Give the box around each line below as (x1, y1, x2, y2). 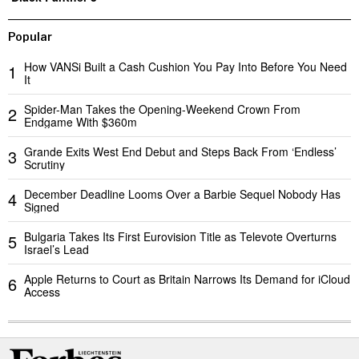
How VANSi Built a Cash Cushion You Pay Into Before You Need (24, 58, 347, 75)
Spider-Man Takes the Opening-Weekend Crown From (24, 100, 301, 117)
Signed (24, 198, 59, 215)
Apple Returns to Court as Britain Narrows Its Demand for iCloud (24, 270, 350, 287)
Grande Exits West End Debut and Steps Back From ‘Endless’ (24, 143, 337, 159)
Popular (8, 29, 52, 43)
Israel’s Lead (24, 240, 89, 257)
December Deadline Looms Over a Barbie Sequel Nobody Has (24, 185, 341, 202)
